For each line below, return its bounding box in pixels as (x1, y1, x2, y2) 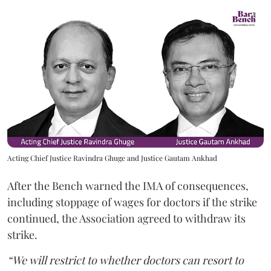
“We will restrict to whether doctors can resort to (7, 253, 244, 268)
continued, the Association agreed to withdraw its (7, 211, 246, 226)
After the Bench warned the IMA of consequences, (7, 178, 249, 194)
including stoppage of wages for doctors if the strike (7, 195, 257, 210)
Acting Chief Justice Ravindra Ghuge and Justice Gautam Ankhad (7, 153, 217, 163)
